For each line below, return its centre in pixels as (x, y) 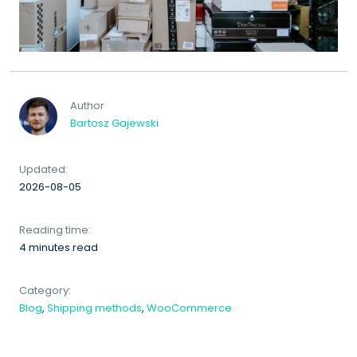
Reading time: (55, 230)
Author (87, 106)
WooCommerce (189, 308)
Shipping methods (94, 308)
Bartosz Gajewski (114, 124)
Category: (45, 291)
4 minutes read (59, 248)
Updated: (43, 170)
